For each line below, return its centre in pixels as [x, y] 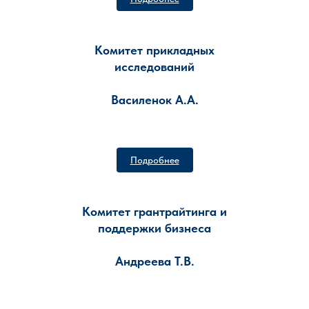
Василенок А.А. [154, 100]
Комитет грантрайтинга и [154, 211]
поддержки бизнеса [154, 228]
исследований [154, 67]
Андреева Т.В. [154, 261]
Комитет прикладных [154, 50]
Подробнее [154, 160]
